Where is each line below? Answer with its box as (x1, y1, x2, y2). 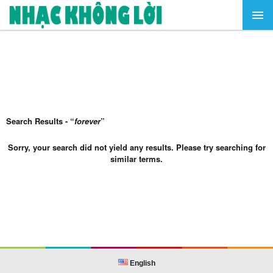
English (127, 259, 155, 268)
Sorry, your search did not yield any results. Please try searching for (7, 141, 266, 153)
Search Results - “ (6, 115, 74, 127)
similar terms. (110, 153, 163, 165)
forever (74, 115, 101, 127)
